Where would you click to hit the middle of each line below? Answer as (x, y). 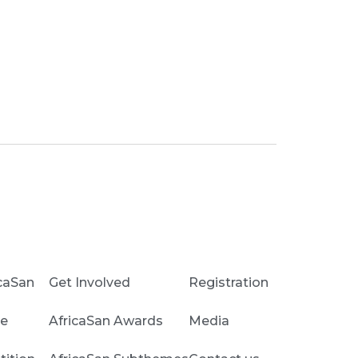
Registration (229, 282)
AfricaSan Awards (106, 320)
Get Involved (89, 282)
